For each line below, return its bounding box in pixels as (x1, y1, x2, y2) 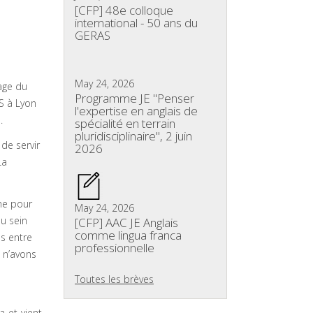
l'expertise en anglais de (75, 103, 198, 119)
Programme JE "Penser (75, 90, 194, 106)
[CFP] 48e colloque (75, 2, 173, 18)
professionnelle (75, 240, 154, 256)
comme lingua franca (75, 227, 182, 243)
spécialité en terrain (75, 115, 175, 131)
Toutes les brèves (75, 272, 154, 286)
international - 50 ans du (75, 15, 198, 31)
